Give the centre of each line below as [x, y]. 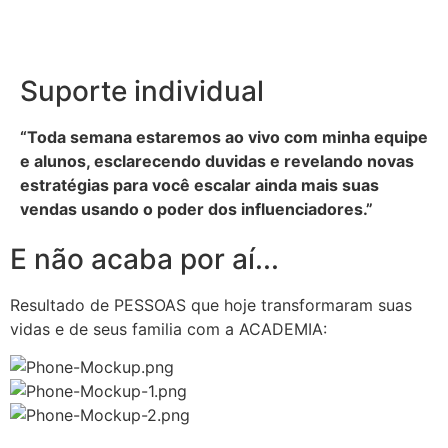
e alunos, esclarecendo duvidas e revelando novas [217, 160]
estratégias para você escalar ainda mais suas [199, 184]
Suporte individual [142, 90]
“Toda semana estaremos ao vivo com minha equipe [224, 136]
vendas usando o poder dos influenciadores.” [196, 208]
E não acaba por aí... [144, 258]
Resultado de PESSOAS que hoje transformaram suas [211, 304]
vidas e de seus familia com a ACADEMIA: [168, 328]
